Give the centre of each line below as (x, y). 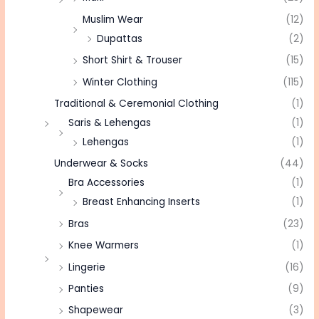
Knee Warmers (104, 246)
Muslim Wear (113, 19)
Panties (87, 289)
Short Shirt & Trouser (133, 61)
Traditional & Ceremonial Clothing (137, 104)
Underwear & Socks (101, 164)
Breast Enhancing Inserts (142, 202)
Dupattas (120, 38)
